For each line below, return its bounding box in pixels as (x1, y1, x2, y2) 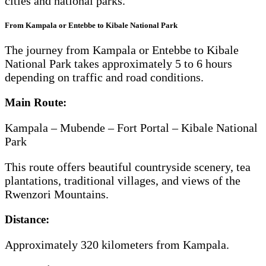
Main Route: (5, 96, 66, 109)
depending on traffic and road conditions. (5, 71, 204, 84)
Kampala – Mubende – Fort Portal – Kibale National (5, 121, 258, 135)
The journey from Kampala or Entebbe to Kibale (5, 43, 239, 57)
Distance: (5, 213, 49, 226)
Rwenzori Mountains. (5, 188, 109, 201)
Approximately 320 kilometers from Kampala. (5, 238, 229, 252)
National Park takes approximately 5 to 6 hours (5, 57, 232, 71)
